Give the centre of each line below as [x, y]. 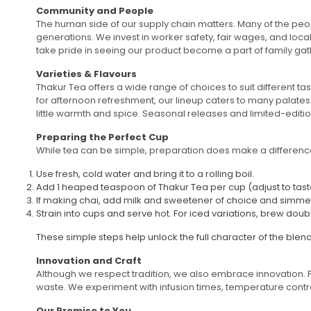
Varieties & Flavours [86, 74]
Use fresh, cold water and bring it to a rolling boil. [145, 174]
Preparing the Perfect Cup [102, 137]
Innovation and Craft [89, 260]
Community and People [95, 10]
